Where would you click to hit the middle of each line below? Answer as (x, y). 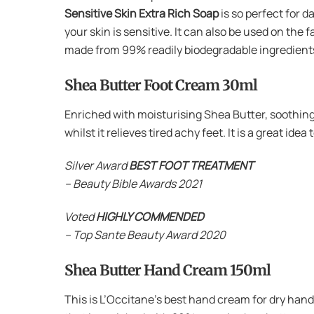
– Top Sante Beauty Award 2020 (145, 234)
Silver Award (97, 165)
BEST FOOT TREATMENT (191, 165)
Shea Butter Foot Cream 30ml (161, 85)
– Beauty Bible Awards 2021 (133, 183)
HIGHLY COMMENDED (150, 216)
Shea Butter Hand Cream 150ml (168, 270)
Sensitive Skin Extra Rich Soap (142, 13)
